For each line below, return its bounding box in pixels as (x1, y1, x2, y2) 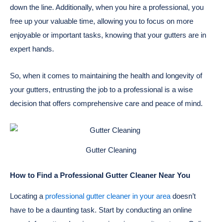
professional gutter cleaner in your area (45, 192, 170, 201)
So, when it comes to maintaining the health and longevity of (10, 71, 202, 80)
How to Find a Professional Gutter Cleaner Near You (10, 170, 192, 179)
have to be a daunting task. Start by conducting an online (10, 206, 192, 215)
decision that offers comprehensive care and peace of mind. (10, 99, 203, 108)
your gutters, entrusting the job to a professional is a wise (10, 85, 193, 94)
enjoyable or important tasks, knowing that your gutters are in (10, 30, 206, 39)
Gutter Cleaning (86, 146, 136, 155)
